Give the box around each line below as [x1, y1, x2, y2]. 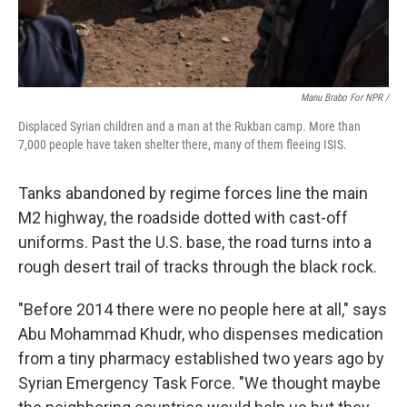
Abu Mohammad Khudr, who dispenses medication [18, 324, 383, 343]
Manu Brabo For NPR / [301, 92, 389, 104]
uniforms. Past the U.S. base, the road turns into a [18, 233, 372, 252]
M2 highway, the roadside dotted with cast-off [18, 208, 348, 227]
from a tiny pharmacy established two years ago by [18, 349, 384, 368]
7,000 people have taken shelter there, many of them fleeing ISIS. [18, 137, 347, 152]
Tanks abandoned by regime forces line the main [18, 184, 368, 203]
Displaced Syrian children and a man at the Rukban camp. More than [18, 119, 361, 134]
